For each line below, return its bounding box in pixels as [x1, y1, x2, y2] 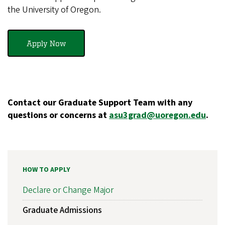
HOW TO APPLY [23, 164, 70, 175]
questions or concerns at [8, 108, 109, 122]
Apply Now [27, 38, 66, 48]
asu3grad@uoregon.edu [109, 108, 206, 122]
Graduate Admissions [23, 204, 102, 217]
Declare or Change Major [23, 184, 114, 197]
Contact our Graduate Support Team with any [8, 96, 192, 109]
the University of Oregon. [8, 3, 101, 16]
